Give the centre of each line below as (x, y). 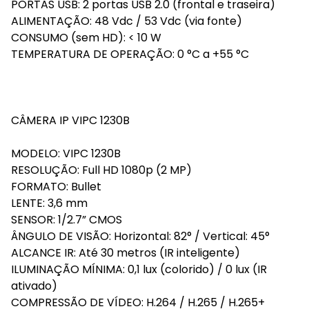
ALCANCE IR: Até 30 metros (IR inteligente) (126, 253)
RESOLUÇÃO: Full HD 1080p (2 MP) (101, 170)
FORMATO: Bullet (56, 187)
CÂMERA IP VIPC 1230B (70, 120)
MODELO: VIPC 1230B (66, 153)
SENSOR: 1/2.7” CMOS (67, 220)
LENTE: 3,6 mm (49, 203)
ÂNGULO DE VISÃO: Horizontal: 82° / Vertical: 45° (140, 236)
